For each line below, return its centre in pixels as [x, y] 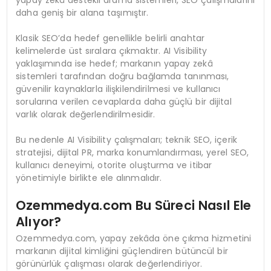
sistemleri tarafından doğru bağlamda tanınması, [122, 77]
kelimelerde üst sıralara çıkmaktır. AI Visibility [112, 51]
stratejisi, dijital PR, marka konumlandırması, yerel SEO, [132, 153]
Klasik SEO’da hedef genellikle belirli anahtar [110, 38]
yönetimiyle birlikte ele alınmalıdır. [89, 178]
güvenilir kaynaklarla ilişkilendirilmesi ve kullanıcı [118, 89]
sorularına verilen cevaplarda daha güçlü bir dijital [124, 102]
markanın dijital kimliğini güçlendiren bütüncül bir [122, 251]
